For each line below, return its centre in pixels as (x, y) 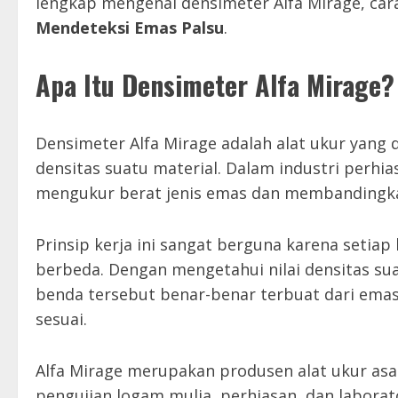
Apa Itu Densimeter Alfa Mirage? (215, 84)
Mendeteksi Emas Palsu (130, 27)
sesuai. (61, 318)
